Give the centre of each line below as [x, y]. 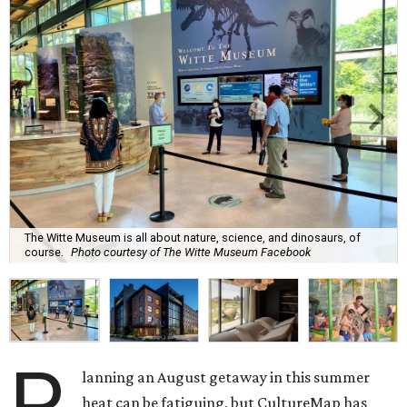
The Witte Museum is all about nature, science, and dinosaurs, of [193, 238]
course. [44, 253]
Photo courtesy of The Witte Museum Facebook [191, 253]
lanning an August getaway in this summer [226, 377]
